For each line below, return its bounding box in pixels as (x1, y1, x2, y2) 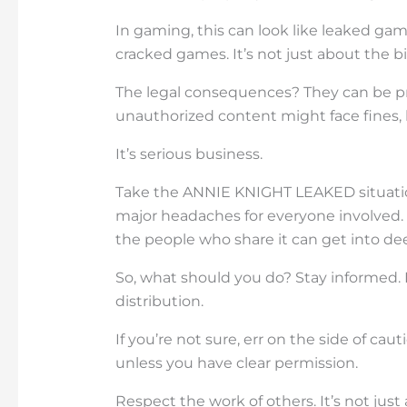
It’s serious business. (114, 144, 263, 163)
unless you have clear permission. (114, 353, 358, 372)
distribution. (114, 292, 203, 310)
